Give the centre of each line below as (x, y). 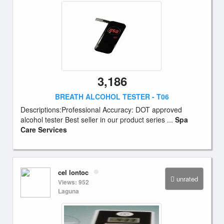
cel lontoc (73, 172)
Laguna (68, 191)
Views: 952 (73, 182)
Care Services (44, 129)
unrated (187, 179)
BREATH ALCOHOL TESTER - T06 (112, 96)
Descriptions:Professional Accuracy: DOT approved (101, 109)
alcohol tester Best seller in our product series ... (98, 119)
